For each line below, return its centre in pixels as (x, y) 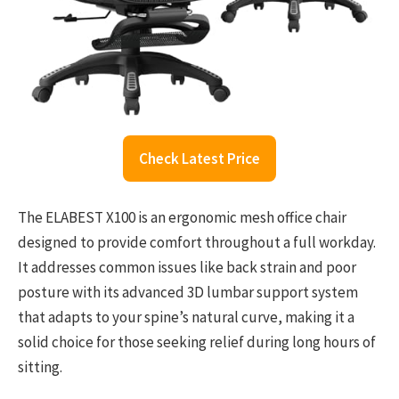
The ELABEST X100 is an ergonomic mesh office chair (182, 218)
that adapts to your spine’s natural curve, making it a (186, 318)
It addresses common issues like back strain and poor (187, 268)
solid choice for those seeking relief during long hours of (197, 342)
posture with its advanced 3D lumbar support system (188, 293)
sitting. (40, 367)
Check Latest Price (199, 159)
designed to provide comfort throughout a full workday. (197, 243)
